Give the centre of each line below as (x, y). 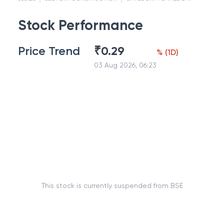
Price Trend (49, 51)
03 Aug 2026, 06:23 (125, 65)
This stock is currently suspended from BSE (112, 185)
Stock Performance (80, 25)
